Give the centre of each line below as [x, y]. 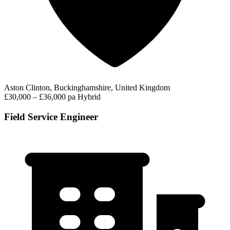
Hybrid [89, 97]
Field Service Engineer [51, 117]
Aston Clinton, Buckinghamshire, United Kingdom [87, 87]
